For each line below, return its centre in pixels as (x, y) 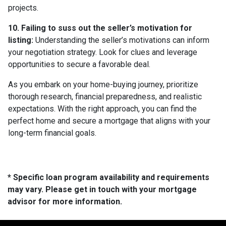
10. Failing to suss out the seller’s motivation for (100, 28)
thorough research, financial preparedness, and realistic (105, 96)
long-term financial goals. (52, 133)
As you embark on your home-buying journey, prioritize (103, 84)
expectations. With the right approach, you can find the (102, 108)
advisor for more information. (65, 201)
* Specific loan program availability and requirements (108, 177)
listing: (21, 40)
